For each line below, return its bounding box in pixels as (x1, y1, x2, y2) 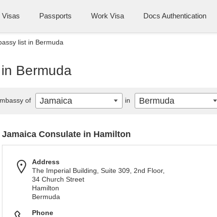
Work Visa (91, 12, 124, 20)
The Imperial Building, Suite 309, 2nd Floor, (32, 167, 165, 174)
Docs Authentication (143, 12, 206, 20)
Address (32, 158, 60, 166)
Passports (39, 12, 72, 20)
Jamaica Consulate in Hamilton (2, 129, 131, 139)
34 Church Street (32, 175, 84, 183)
